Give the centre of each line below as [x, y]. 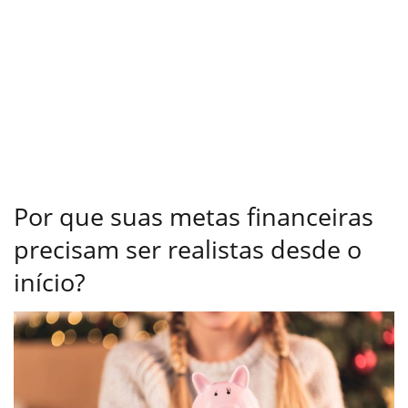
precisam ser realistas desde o [188, 250]
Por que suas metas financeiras [194, 217]
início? [50, 282]
